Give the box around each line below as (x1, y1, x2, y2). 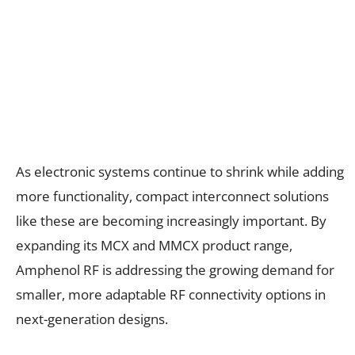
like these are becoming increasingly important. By (16, 211, 326, 230)
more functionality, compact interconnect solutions (16, 186, 329, 205)
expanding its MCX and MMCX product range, (16, 235, 292, 254)
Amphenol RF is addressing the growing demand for (16, 260, 334, 279)
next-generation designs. (16, 309, 168, 328)
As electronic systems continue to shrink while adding (16, 162, 344, 181)
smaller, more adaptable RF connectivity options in (16, 284, 326, 303)
